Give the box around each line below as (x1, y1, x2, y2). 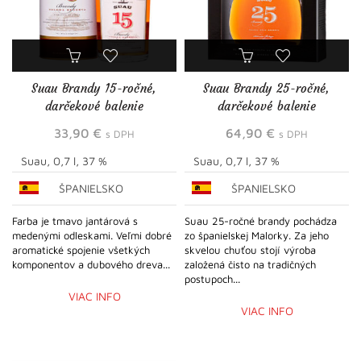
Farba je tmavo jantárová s (12, 214, 138, 227)
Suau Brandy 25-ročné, (203, 80, 330, 96)
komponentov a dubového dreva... (12, 257, 170, 271)
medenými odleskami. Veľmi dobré (12, 228, 172, 242)
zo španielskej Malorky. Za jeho (185, 228, 329, 242)
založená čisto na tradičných (185, 257, 316, 271)
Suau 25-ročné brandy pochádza (185, 214, 337, 227)
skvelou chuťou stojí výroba (185, 243, 316, 256)
